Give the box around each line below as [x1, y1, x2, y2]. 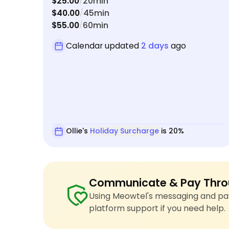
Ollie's [66, 126, 90, 136]
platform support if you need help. [88, 202, 225, 215]
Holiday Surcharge [90, 126, 159, 136]
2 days [141, 39, 169, 52]
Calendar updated [66, 39, 141, 52]
